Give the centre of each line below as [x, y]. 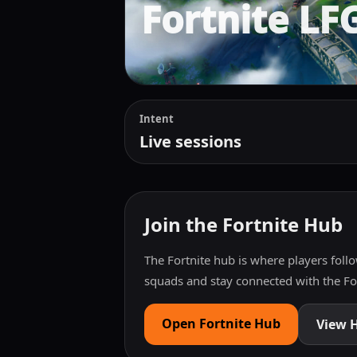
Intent [157, 119]
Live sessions [190, 141]
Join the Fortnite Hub [243, 224]
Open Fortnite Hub [221, 324]
